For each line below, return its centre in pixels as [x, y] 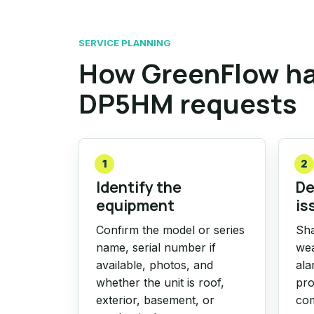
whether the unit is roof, [160, 282]
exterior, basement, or [155, 300]
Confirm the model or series [170, 230]
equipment [135, 205]
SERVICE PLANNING [125, 43]
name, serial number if [156, 247]
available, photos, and [155, 265]
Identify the [139, 187]
